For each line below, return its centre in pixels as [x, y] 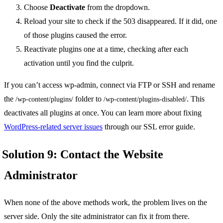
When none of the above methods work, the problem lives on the [106, 202]
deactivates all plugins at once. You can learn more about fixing [103, 112]
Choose [37, 7]
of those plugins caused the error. [75, 35]
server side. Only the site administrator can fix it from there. [97, 216]
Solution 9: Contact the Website [83, 154]
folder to [88, 99]
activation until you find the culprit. [79, 63]
